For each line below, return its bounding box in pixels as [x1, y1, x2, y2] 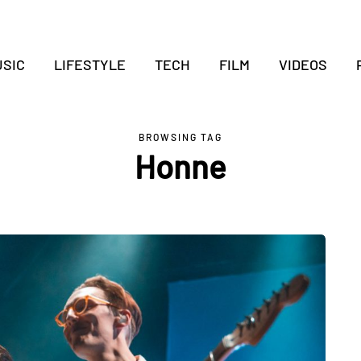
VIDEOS [278, 56, 327, 73]
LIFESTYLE [53, 56, 126, 73]
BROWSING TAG [139, 131, 222, 143]
